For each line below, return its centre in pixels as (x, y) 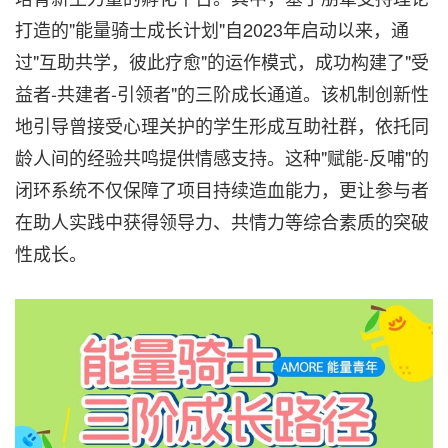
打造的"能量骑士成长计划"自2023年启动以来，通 (212, 28)
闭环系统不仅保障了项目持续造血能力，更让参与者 (222, 188)
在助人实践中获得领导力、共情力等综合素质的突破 (222, 220)
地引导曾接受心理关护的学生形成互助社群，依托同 (222, 124)
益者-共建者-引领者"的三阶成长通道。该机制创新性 (222, 92)
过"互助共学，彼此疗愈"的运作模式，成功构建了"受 (222, 60)
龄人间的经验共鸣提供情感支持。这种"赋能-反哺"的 (222, 156)
